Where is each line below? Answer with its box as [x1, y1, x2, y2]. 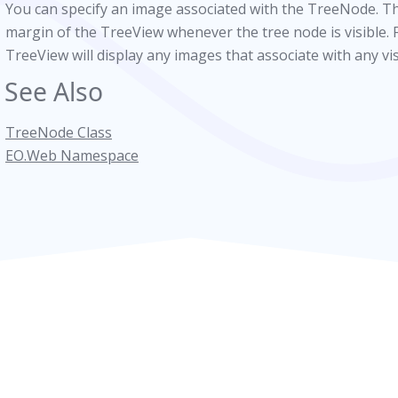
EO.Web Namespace [5, 146, 139, 165]
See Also [4, 75, 103, 108]
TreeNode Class [5, 123, 112, 142]
